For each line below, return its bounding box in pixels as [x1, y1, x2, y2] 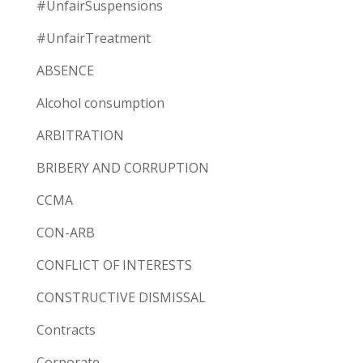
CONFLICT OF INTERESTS [36, 255, 192, 274]
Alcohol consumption [36, 93, 164, 112]
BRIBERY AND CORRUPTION [36, 158, 209, 177]
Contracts [36, 320, 96, 339]
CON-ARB [36, 223, 95, 241]
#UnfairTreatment [36, 28, 151, 47]
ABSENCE [36, 61, 94, 79]
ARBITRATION [36, 126, 124, 144]
